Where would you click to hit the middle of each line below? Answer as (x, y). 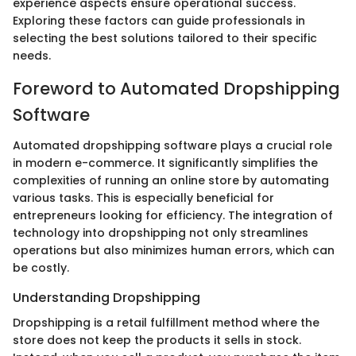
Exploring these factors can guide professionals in (159, 21)
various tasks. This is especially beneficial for (143, 197)
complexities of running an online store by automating (171, 180)
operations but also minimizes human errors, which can (174, 250)
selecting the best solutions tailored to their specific (165, 39)
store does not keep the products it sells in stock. (157, 340)
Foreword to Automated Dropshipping (176, 89)
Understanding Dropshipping (106, 297)
